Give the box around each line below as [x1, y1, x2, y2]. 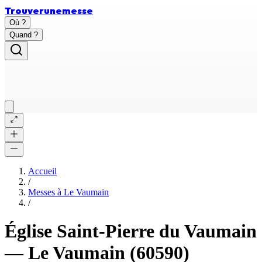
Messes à [28, 187, 64, 197]
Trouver [5, 5, 44, 16]
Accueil [28, 166, 57, 176]
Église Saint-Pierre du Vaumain [5, 220, 257, 242]
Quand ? [9, 30, 38, 39]
